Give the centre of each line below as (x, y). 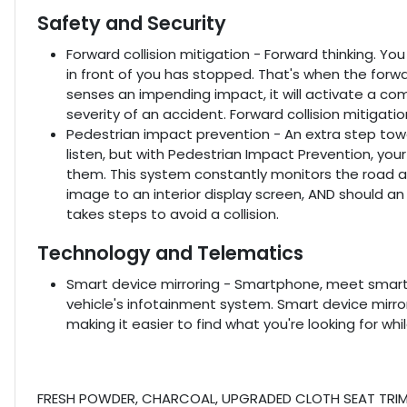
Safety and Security (132, 24)
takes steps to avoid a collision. (173, 214)
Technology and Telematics (170, 253)
